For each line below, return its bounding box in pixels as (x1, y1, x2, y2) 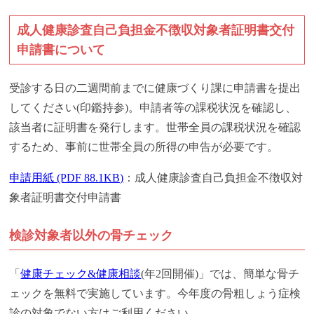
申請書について (17, 43, 106, 57)
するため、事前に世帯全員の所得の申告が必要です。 (9, 141, 279, 153)
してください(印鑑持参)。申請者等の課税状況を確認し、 (9, 102, 297, 114)
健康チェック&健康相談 (20, 268, 142, 280)
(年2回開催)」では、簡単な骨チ (141, 268, 300, 280)
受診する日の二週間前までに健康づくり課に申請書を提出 (9, 82, 301, 95)
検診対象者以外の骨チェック (9, 228, 174, 243)
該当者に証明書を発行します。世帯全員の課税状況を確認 (9, 121, 301, 134)
